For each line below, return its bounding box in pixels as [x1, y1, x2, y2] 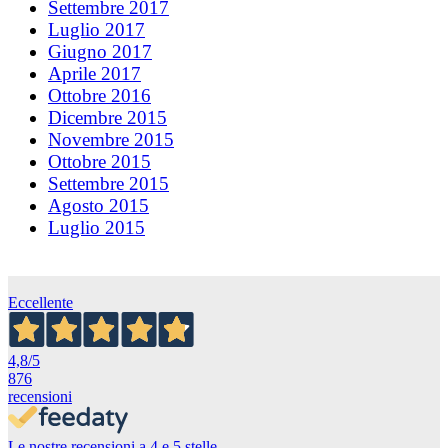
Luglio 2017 [48, 18, 145, 40]
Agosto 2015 [48, 194, 149, 216]
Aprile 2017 [48, 62, 141, 84]
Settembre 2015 [48, 172, 169, 194]
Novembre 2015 [48, 128, 174, 150]
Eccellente [8, 294, 73, 312]
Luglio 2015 [48, 216, 145, 238]
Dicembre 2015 [48, 106, 167, 128]
